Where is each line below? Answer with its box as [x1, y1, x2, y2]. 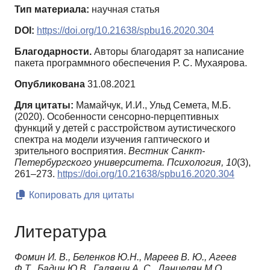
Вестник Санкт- [128, 145, 205, 156]
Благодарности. [14, 46, 92, 57]
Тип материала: [14, 4, 89, 14]
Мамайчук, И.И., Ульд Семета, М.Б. [76, 99, 231, 110]
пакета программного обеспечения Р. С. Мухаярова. [14, 57, 247, 68]
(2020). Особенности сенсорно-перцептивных [14, 111, 219, 122]
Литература [14, 222, 107, 241]
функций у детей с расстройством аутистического [14, 122, 236, 133]
